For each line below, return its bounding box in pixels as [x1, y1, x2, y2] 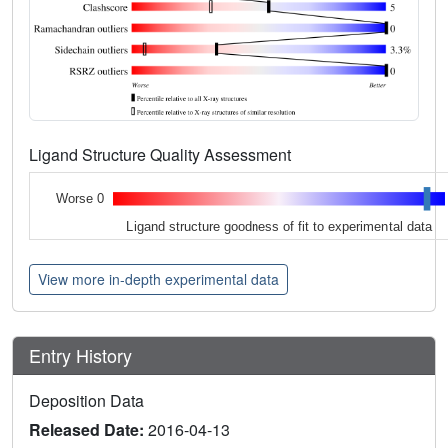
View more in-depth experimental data [38, 268, 279, 289]
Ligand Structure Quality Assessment [29, 142, 295, 166]
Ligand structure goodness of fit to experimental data [126, 218, 433, 234]
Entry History [29, 341, 137, 368]
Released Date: [29, 417, 148, 441]
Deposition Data [29, 388, 144, 412]
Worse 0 [55, 191, 104, 207]
